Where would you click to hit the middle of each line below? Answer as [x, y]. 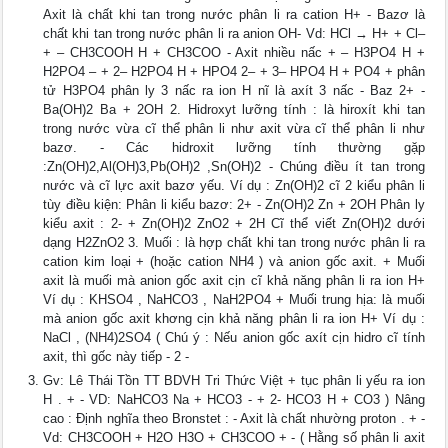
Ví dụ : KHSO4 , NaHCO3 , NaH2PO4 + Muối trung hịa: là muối [234, 300]
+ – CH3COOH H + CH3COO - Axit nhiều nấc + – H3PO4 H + [234, 53]
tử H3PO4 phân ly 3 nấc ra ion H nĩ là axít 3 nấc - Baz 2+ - [234, 91]
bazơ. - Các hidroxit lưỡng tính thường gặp [234, 148]
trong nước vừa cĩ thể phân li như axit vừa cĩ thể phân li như [234, 129]
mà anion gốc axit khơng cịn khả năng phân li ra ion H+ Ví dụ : [234, 319]
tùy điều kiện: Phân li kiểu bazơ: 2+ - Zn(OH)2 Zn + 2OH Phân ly [234, 205]
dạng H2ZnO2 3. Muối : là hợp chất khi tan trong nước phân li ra [234, 243]
